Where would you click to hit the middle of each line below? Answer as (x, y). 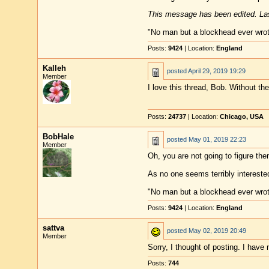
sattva (53, 228)
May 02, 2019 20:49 (217, 231)
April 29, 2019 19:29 (216, 71)
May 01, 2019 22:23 (217, 139)
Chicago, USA (241, 116)
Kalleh (54, 68)
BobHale (58, 137)
